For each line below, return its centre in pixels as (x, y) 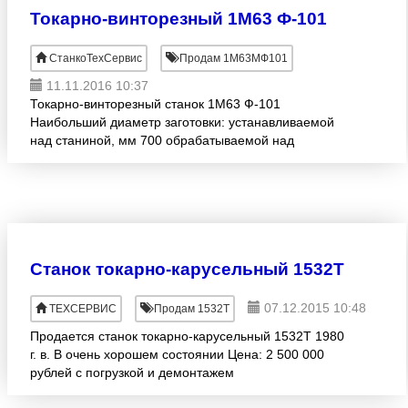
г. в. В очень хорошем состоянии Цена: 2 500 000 (177, 354)
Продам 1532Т (190, 309)
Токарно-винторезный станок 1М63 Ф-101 (155, 104)
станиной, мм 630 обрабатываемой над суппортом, (185, 158)
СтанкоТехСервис (96, 58)
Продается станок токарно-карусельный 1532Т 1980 (187, 336)
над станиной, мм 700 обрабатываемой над (162, 140)
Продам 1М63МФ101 (232, 58)
